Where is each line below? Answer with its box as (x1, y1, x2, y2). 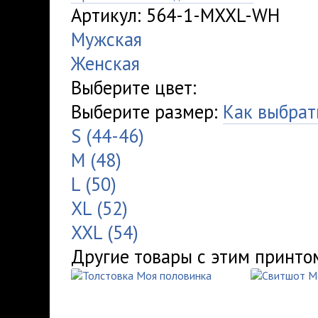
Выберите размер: (71, 99, 223, 124)
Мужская (71, 27, 142, 51)
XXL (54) (71, 220, 138, 244)
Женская (71, 51, 140, 75)
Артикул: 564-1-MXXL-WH (71, 3, 280, 27)
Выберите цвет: (71, 75, 197, 99)
